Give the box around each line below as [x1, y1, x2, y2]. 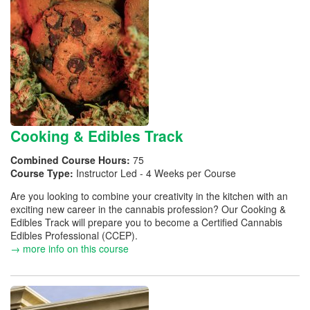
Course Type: [10, 165, 76, 180]
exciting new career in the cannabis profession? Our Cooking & [10, 201, 286, 216]
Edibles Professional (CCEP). [10, 228, 140, 242]
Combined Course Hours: [10, 152, 133, 167]
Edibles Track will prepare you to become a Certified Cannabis [10, 215, 282, 229]
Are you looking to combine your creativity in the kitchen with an [10, 188, 288, 203]
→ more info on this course [10, 241, 129, 255]
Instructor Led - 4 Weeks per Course [76, 165, 236, 180]
